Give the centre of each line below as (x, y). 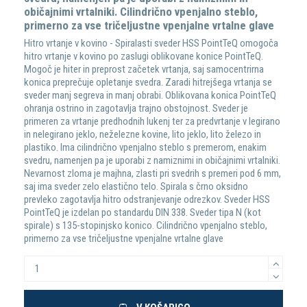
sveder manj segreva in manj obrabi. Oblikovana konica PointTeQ (150, 96)
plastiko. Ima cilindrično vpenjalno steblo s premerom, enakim (146, 148)
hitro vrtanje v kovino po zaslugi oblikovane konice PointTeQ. (144, 57)
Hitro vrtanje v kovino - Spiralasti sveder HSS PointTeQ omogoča (151, 44)
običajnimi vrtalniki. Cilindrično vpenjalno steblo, (141, 11)
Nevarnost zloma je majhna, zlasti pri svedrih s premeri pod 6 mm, (153, 174)
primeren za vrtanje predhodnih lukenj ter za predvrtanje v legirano (152, 122)
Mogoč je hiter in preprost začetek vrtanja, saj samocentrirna (144, 70)
